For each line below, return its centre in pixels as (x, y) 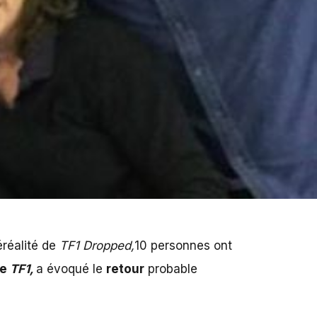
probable (171, 269)
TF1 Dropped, (97, 246)
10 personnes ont (183, 246)
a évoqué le (71, 269)
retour (125, 269)
